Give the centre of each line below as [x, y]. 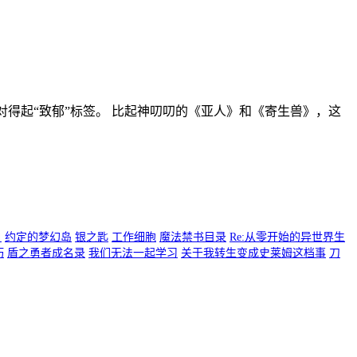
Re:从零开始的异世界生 [287, 237]
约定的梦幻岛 [38, 237]
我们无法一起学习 [133, 253]
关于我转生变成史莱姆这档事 [253, 253]
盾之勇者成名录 [46, 253]
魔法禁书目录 [193, 237]
